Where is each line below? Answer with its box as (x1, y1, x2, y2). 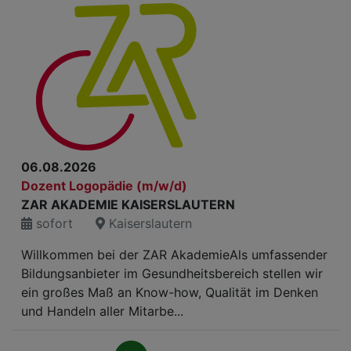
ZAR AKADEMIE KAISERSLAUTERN (21, 197, 235, 212)
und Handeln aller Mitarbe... (21, 303, 183, 319)
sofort (32, 215, 73, 231)
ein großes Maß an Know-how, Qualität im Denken (21, 284, 318, 300)
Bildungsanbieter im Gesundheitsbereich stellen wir (21, 266, 323, 281)
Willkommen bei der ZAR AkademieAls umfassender (21, 247, 327, 262)
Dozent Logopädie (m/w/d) (21, 178, 187, 194)
